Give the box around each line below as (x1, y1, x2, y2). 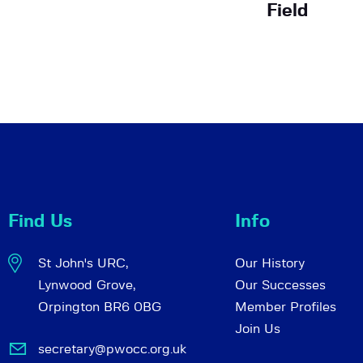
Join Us (235, 322, 280, 336)
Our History (235, 257, 305, 271)
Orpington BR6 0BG (37, 301, 161, 314)
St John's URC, (37, 257, 128, 271)
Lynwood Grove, (37, 279, 135, 293)
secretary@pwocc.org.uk (37, 343, 187, 357)
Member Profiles (235, 301, 336, 314)
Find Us (8, 212, 72, 231)
